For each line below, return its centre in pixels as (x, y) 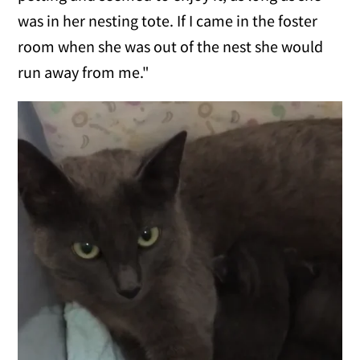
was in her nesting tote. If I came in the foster (168, 20)
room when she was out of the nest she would (171, 46)
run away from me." (84, 72)
